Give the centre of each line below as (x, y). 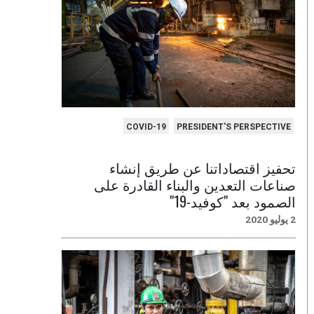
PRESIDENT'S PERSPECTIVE (233, 127)
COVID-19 (146, 127)
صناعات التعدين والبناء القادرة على (195, 185)
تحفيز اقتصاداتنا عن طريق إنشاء (203, 168)
